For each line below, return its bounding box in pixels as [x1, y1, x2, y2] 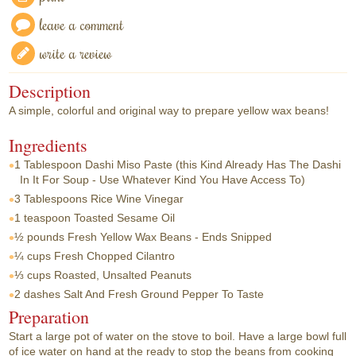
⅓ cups [14, 268, 52, 281]
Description [9, 79, 91, 103]
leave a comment [40, 13, 125, 35]
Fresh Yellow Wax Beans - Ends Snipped [68, 230, 273, 243]
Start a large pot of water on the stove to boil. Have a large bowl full [9, 330, 347, 343]
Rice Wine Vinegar [91, 192, 184, 205]
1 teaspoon [14, 211, 72, 224]
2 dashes [14, 287, 61, 300]
